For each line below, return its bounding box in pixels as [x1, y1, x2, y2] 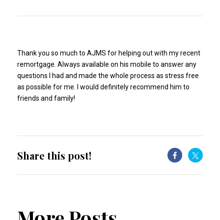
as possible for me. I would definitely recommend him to [17, 83, 190, 91]
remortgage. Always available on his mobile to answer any [17, 60, 196, 68]
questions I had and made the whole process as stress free [17, 72, 199, 80]
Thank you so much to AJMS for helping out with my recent [17, 49, 200, 57]
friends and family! [17, 94, 75, 102]
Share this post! [17, 148, 91, 162]
